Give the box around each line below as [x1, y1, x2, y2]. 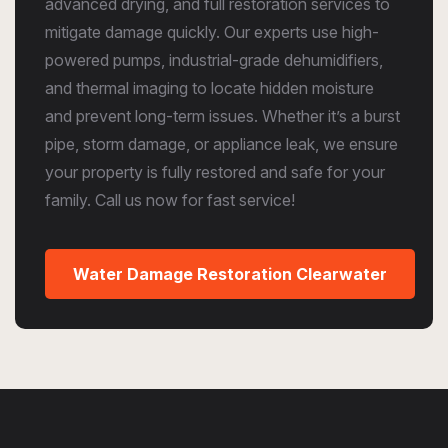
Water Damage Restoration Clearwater [73, 264, 387, 284]
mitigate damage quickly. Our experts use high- [45, 22, 379, 42]
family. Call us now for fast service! [45, 190, 295, 210]
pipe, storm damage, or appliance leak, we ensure [45, 134, 398, 154]
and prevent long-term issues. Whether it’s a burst [45, 106, 400, 126]
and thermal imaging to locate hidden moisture [45, 78, 374, 98]
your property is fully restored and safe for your [45, 162, 385, 182]
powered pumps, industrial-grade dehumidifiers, [45, 50, 383, 70]
